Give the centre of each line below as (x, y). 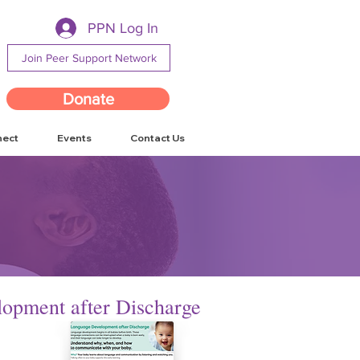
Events (74, 138)
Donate (88, 99)
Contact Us (157, 138)
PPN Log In (123, 28)
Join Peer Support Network (90, 58)
